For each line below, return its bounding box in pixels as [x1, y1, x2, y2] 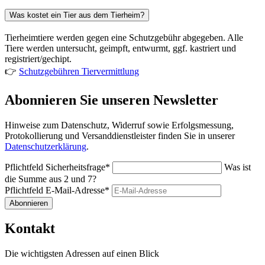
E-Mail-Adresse [46, 185, 105, 195]
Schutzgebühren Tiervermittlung [19, 66, 139, 76]
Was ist [224, 161, 251, 172]
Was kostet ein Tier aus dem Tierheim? [9, 11, 144, 20]
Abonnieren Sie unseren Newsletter [5, 92, 218, 108]
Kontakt [5, 221, 55, 237]
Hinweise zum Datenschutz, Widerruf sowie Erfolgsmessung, [5, 119, 234, 130]
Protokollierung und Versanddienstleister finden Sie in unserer [5, 130, 235, 141]
